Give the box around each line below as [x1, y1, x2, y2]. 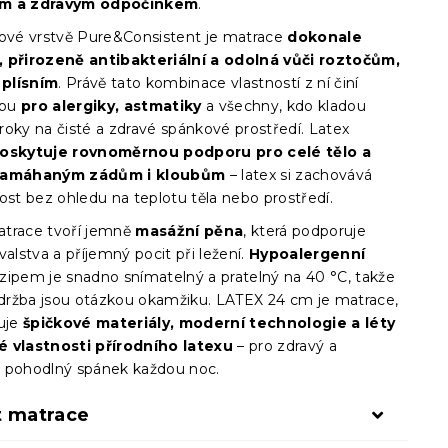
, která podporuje [243, 222, 367, 240]
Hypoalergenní [249, 245, 366, 263]
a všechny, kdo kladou [201, 97, 367, 115]
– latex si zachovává [225, 166, 373, 184]
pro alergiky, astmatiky [21, 97, 202, 115]
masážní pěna [135, 222, 244, 240]
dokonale [283, 28, 363, 46]
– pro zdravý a [233, 337, 338, 355]
